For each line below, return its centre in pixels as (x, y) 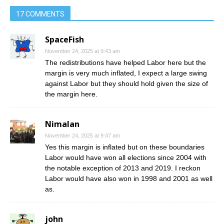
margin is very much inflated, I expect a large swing (126, 73)
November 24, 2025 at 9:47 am (82, 135)
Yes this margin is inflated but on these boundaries (125, 147)
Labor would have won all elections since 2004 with (126, 157)
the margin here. (71, 94)
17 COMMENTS (40, 14)
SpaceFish (64, 39)
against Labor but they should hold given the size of (126, 83)
